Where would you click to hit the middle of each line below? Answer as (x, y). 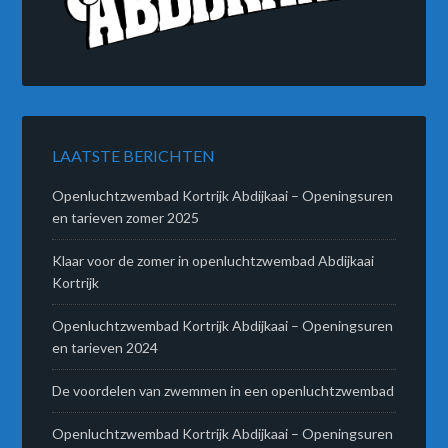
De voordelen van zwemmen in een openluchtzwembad (223, 391)
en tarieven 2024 (105, 348)
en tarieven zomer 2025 (126, 218)
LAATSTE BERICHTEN (134, 156)
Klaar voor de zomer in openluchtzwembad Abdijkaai (213, 261)
